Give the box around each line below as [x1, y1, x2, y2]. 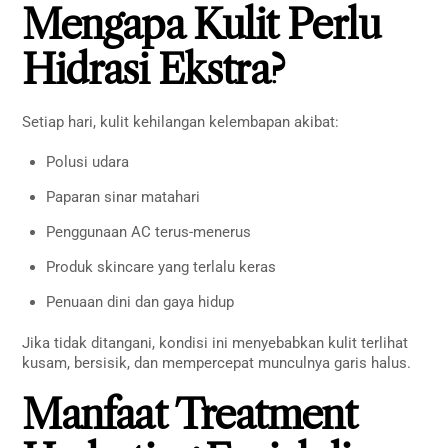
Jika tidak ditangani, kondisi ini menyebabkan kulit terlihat [22, 333, 409, 352]
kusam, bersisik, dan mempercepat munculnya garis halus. [22, 353, 412, 372]
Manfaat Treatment [22, 390, 357, 440]
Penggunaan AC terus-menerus [46, 222, 252, 241]
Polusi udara [46, 152, 130, 171]
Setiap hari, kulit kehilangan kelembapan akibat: [22, 113, 340, 132]
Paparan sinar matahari [46, 187, 201, 206]
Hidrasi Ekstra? [22, 45, 284, 95]
